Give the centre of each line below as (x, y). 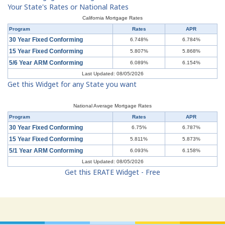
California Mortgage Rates (113, 18)
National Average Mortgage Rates (113, 106)
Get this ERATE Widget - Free (113, 172)
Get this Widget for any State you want (72, 84)
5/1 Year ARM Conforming (46, 151)
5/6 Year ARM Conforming (46, 63)
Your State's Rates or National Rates (68, 7)
